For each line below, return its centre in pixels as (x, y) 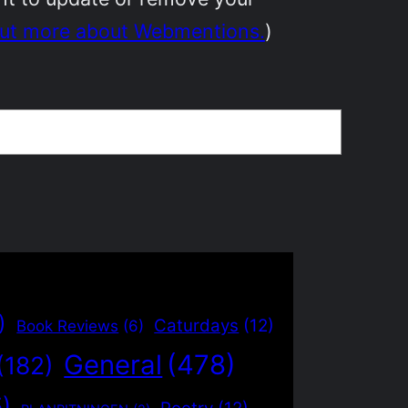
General (113, 364)
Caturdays (197, 325)
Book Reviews (68, 326)
